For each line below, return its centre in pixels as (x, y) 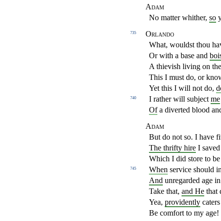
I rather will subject (180, 99)
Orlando (160, 34)
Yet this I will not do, (183, 88)
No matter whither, (179, 18)
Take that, (165, 191)
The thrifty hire (172, 148)
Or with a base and (179, 56)
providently (183, 202)
